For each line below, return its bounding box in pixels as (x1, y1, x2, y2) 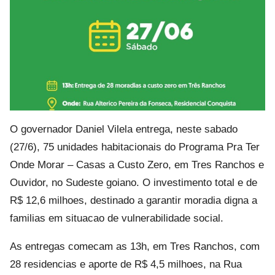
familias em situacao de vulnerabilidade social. (10, 212, 223, 225)
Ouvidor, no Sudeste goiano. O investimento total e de (10, 177, 257, 189)
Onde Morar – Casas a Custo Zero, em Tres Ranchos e (10, 159, 264, 171)
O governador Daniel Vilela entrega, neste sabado (10, 123, 238, 136)
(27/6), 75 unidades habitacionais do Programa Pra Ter (10, 141, 260, 153)
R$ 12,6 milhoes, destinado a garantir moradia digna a (10, 195, 257, 207)
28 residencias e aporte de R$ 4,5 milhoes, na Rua (10, 258, 242, 271)
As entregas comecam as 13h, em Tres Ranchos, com (10, 241, 260, 253)
